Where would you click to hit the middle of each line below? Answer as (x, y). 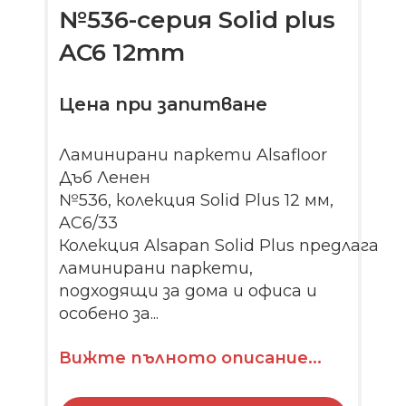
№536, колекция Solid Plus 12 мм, (197, 200)
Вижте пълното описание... (191, 358)
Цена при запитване (164, 104)
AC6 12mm (122, 53)
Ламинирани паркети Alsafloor (193, 155)
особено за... (109, 313)
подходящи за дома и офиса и (188, 290)
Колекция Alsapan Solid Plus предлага (219, 245)
